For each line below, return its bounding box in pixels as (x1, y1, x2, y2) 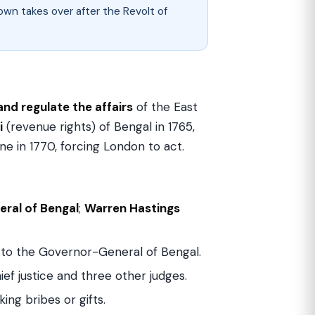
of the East (133, 99, 198, 115)
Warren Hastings (84, 200, 180, 216)
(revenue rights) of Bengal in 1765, (3, 119, 195, 134)
